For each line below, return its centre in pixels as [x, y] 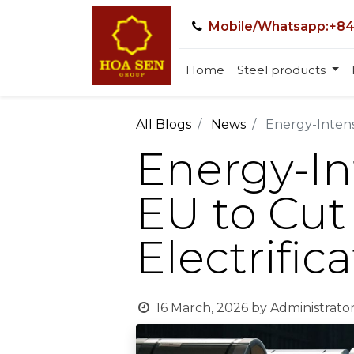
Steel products [281, 70]
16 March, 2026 [201, 308]
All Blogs [164, 124]
